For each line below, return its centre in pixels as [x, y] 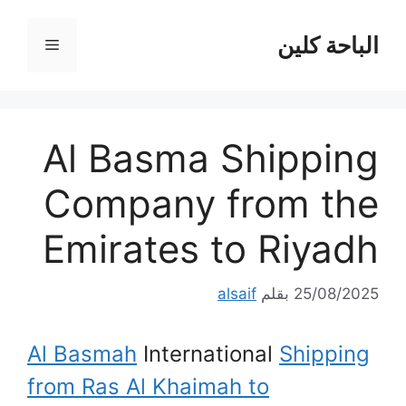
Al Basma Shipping [211, 158]
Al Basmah [82, 353]
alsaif [237, 293]
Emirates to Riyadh [211, 249]
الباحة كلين [328, 45]
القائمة [27, 44]
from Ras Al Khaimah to [148, 386]
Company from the [211, 203]
